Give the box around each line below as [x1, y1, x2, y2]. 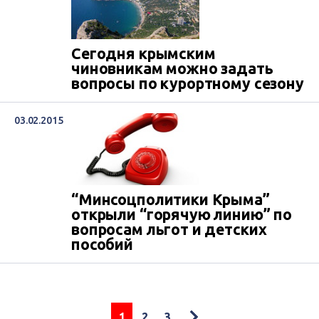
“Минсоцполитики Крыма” [71, 191, 270, 209]
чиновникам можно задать [71, 60, 273, 77]
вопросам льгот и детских [71, 221, 267, 239]
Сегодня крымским [71, 45, 216, 62]
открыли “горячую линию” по [71, 206, 293, 224]
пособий [71, 236, 133, 253]
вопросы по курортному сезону [71, 75, 304, 92]
